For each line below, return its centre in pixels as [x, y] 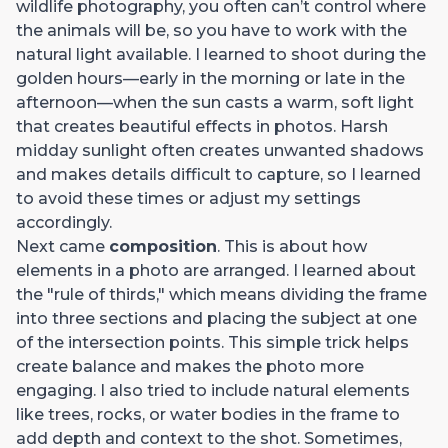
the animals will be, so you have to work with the [211, 30]
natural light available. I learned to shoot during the [221, 54]
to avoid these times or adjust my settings [188, 198]
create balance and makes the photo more [190, 366]
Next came [62, 246]
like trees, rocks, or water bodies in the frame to [208, 414]
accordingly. [64, 222]
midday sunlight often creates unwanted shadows [220, 150]
